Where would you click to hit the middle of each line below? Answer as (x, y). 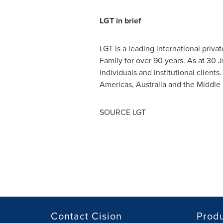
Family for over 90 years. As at (153, 60)
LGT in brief (120, 21)
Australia (151, 84)
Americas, (117, 84)
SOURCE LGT (122, 112)
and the (181, 84)
